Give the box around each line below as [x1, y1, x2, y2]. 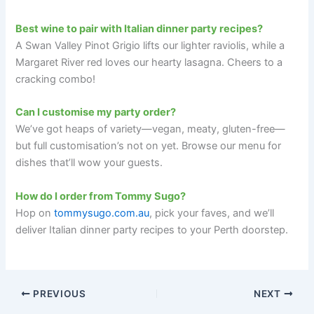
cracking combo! [15, 73, 96, 86]
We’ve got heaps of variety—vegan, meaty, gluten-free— [15, 123, 286, 136]
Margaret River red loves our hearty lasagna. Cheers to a [15, 56, 283, 69]
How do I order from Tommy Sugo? [15, 189, 186, 203]
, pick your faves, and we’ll [149, 206, 275, 219]
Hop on [15, 206, 55, 219]
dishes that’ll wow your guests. [15, 156, 163, 170]
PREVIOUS [30, 287, 86, 299]
